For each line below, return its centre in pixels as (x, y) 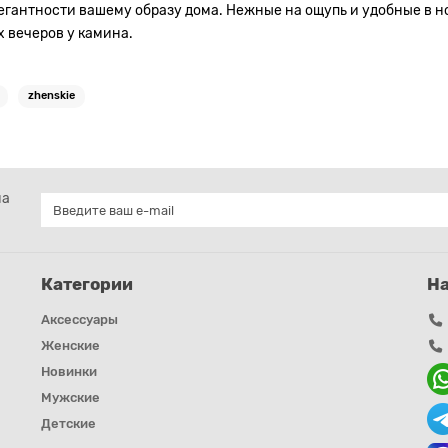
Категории (86, 284)
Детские (68, 423)
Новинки (68, 371)
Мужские (70, 397)
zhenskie (51, 95)
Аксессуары (79, 319)
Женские (70, 345)
